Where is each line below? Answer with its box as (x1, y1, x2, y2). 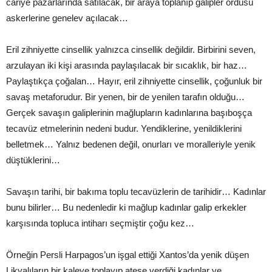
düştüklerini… (6, 154, 60, 165)
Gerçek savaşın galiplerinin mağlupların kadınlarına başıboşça (6, 107, 252, 118)
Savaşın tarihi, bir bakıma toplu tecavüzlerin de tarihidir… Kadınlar (6, 186, 266, 197)
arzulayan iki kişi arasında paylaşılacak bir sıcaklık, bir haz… (6, 59, 247, 70)
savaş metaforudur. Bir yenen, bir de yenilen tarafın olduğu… (6, 91, 245, 102)
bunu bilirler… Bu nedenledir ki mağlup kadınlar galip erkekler (6, 202, 246, 212)
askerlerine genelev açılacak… (6, 12, 128, 23)
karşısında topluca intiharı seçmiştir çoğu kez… (6, 217, 194, 228)
